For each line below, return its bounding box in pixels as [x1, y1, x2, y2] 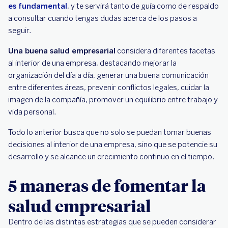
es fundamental [8, 2, 67, 11]
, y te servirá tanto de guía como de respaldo [67, 2, 219, 11]
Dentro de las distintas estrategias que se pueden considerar [8, 217, 216, 226]
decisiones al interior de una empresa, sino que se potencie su [8, 140, 217, 149]
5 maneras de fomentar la [8, 175, 206, 196]
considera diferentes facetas [116, 46, 215, 55]
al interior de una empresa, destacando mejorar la [8, 59, 177, 68]
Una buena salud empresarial [8, 46, 116, 55]
